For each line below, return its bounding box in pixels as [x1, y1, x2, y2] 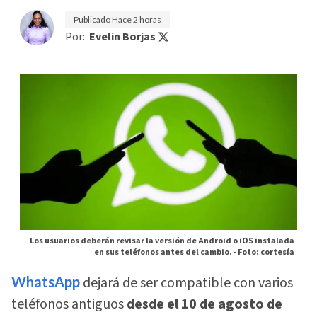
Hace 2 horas [112, 14, 161, 25]
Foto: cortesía [238, 246, 294, 258]
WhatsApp [11, 273, 80, 291]
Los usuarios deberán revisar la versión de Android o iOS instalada [30, 234, 294, 247]
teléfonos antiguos [11, 294, 124, 315]
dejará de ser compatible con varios [80, 273, 293, 294]
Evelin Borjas [89, 29, 156, 45]
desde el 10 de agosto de [124, 294, 282, 315]
